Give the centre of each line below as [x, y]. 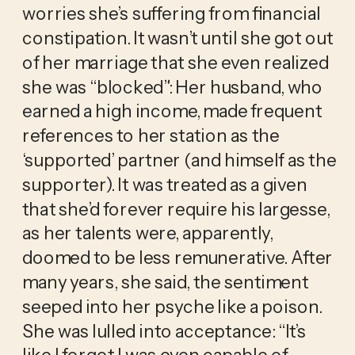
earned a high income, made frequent [172, 111]
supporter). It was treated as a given [164, 184]
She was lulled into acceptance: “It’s [164, 331]
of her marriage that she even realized [175, 62]
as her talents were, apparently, [147, 233]
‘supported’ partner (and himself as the [179, 160]
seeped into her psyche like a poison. [172, 306]
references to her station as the [151, 135]
